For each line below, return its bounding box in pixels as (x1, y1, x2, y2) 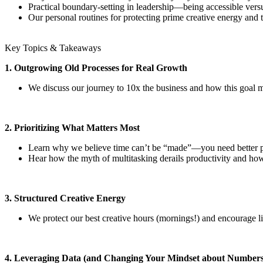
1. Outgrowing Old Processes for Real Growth (5, 62, 187, 73)
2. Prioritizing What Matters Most (5, 122, 140, 133)
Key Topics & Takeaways (5, 42, 101, 53)
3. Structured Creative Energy (5, 193, 126, 203)
